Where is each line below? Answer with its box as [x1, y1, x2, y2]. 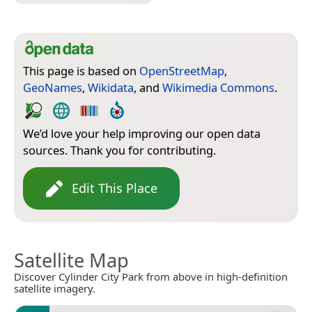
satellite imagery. [14, 281, 95, 296]
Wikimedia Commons [162, 79, 274, 96]
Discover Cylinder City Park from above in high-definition [14, 270, 288, 284]
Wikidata [88, 79, 134, 96]
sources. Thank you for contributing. [23, 142, 216, 159]
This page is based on [23, 63, 139, 79]
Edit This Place [72, 180, 157, 197]
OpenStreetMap [139, 63, 224, 79]
